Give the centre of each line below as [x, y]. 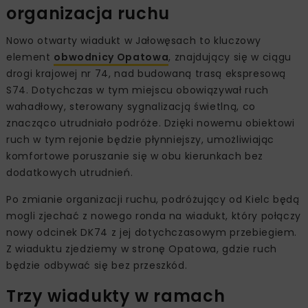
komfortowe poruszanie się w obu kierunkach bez [135, 156]
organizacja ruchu [88, 13]
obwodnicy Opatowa [111, 57]
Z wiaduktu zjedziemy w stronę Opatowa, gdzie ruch [142, 249]
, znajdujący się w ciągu [230, 57]
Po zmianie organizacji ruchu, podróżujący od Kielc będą [153, 199]
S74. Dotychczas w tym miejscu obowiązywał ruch [137, 90]
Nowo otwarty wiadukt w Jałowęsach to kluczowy [134, 40]
